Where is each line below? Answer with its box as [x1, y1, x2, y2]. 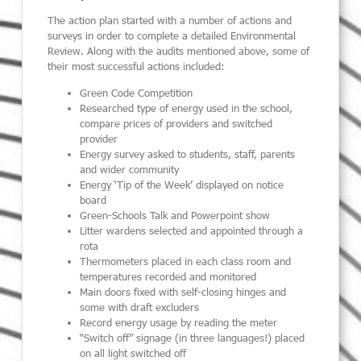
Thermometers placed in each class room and [80, 255, 292, 268]
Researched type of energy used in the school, [80, 102, 293, 115]
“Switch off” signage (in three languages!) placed [80, 331, 305, 345]
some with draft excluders [80, 301, 200, 314]
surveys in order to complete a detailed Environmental [48, 28, 297, 42]
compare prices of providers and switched [80, 117, 273, 131]
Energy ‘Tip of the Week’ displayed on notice [80, 178, 284, 192]
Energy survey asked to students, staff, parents [80, 147, 296, 161]
